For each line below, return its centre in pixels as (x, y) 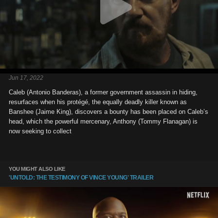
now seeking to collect (40, 131)
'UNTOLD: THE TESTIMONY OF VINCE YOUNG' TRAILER (81, 177)
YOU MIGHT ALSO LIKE (37, 169)
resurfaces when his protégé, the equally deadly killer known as (98, 102)
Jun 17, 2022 (26, 78)
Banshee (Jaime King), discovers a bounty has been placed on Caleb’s (109, 111)
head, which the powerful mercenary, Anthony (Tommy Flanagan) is (103, 121)
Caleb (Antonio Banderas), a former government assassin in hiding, (103, 92)
